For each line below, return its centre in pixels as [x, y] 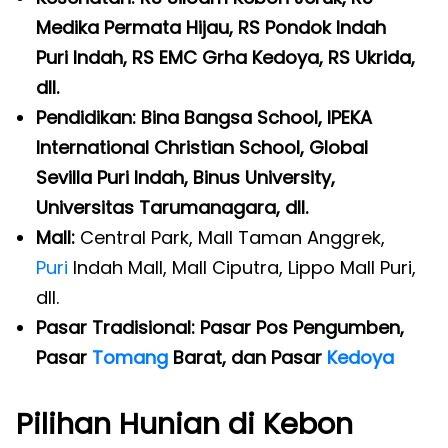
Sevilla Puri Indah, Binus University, [185, 177]
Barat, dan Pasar [247, 357]
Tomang [130, 357]
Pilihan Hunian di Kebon [184, 424]
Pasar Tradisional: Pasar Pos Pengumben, [220, 327]
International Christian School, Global [202, 147]
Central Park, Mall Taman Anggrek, [232, 237]
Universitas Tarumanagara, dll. [174, 207]
